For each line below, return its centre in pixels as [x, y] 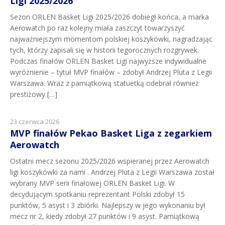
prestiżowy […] [34, 94]
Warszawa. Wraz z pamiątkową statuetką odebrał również [104, 83]
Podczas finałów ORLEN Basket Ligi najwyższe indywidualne [108, 61]
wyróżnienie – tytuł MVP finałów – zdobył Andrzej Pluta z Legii [111, 72]
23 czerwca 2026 [35, 122]
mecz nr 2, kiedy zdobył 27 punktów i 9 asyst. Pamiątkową [105, 216]
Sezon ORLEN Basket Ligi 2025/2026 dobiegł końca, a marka [109, 17]
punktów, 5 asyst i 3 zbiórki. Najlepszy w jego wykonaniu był [108, 205]
